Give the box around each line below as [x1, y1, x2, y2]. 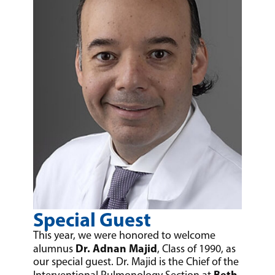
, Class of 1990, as [157, 242, 236, 256]
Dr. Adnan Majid [76, 241, 158, 256]
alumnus [33, 242, 76, 256]
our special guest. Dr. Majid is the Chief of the [33, 255, 239, 269]
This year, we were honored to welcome [33, 228, 216, 242]
